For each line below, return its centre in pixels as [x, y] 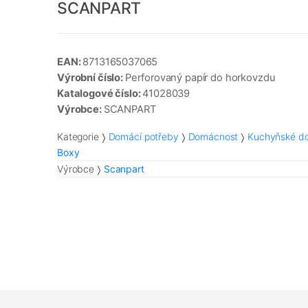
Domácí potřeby [143, 137]
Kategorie [78, 137]
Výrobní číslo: [91, 78]
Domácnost [213, 137]
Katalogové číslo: [100, 94]
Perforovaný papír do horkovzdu [200, 78]
